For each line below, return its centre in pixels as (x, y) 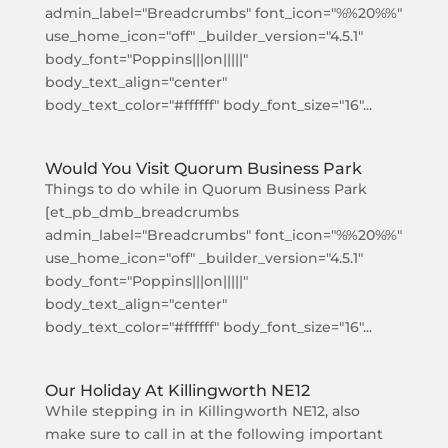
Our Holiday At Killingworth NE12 (177, 390)
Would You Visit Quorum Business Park (203, 168)
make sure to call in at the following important (213, 434)
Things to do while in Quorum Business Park (205, 189)
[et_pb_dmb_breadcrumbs (141, 212)
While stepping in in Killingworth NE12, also (202, 411)
